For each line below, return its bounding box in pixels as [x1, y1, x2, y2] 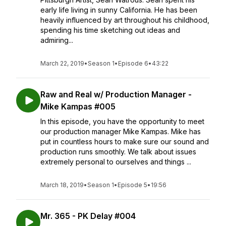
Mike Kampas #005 [40, 101, 116, 111]
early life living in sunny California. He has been [40, 6, 197, 14]
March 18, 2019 [40, 181, 84, 189]
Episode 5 [118, 181, 147, 189]
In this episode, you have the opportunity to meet [40, 117, 204, 126]
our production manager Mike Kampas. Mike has [40, 127, 201, 136]
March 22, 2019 [40, 60, 84, 67]
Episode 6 [118, 60, 148, 67]
